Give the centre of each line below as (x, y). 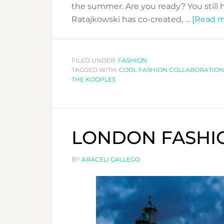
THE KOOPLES (93, 79)
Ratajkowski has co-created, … (132, 19)
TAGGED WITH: (95, 69)
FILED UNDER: (95, 60)
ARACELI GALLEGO (111, 159)
